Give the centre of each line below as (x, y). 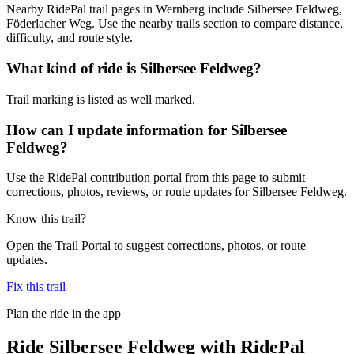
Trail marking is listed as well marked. (101, 99)
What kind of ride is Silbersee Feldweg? (134, 69)
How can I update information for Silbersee (147, 130)
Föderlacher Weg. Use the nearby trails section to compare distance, (175, 24)
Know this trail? (46, 219)
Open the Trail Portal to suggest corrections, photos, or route (156, 246)
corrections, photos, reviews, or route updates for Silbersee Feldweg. (177, 192)
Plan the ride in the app (64, 314)
